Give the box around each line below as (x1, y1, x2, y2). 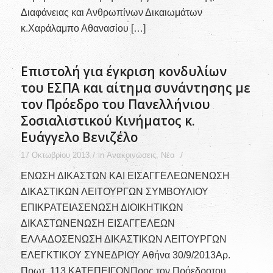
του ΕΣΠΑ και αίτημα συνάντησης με (20, 79, 250, 96)
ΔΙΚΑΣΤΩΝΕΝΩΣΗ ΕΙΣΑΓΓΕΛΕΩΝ (20, 218, 175, 229)
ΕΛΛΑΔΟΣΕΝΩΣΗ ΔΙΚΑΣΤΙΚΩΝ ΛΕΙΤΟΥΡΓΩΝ (20, 234, 227, 245)
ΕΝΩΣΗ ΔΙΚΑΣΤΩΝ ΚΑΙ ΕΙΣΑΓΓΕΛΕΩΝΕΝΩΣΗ (20, 171, 230, 182)
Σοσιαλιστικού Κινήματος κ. (20, 112, 195, 129)
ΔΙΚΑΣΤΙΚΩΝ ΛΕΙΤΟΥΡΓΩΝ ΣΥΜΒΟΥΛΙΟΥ (20, 186, 208, 197)
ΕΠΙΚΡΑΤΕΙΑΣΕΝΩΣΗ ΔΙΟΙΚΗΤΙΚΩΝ (20, 202, 183, 213)
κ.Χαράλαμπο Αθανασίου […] (20, 23, 146, 34)
